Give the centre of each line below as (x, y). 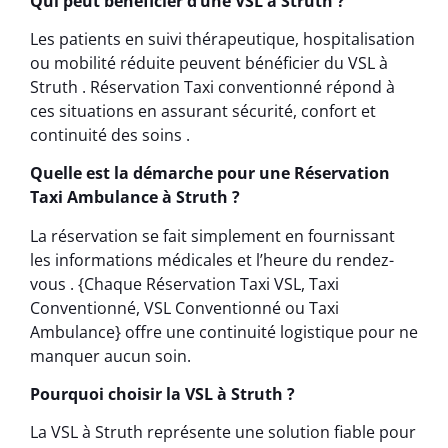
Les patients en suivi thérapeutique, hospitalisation (222, 38)
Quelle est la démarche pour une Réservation (210, 173)
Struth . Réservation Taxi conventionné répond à (212, 86)
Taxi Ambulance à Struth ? (135, 197)
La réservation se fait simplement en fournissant (212, 235)
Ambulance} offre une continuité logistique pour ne (224, 331)
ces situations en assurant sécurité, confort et (203, 110)
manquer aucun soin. (110, 355)
